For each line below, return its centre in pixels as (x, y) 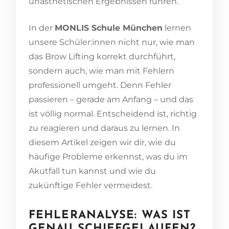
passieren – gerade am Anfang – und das (111, 99)
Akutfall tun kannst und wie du (92, 171)
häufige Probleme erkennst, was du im (108, 157)
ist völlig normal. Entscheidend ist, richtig (113, 114)
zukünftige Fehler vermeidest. (90, 185)
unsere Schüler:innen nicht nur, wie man (112, 42)
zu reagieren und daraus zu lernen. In (104, 128)
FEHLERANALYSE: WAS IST (110, 215)
